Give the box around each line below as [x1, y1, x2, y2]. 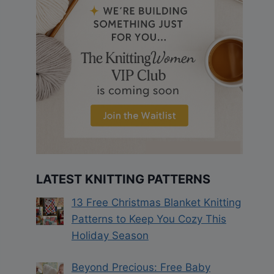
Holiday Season [71, 229, 149, 242]
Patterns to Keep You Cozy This [71, 212, 226, 225]
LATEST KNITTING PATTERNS [36, 171, 211, 187]
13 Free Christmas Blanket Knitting [71, 196, 241, 209]
